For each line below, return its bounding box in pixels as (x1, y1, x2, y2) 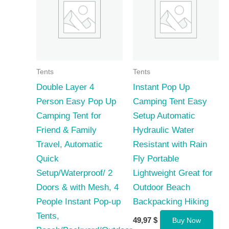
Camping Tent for (36, 110, 101, 121)
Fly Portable (132, 153, 179, 164)
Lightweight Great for (132, 168, 213, 178)
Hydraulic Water (132, 125, 194, 135)
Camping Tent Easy (132, 96, 207, 106)
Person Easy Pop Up (36, 96, 116, 106)
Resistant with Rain (132, 139, 207, 149)
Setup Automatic (132, 110, 195, 121)
